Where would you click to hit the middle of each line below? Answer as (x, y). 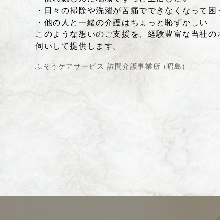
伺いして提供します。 (79, 46)
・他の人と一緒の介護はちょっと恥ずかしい (122, 22)
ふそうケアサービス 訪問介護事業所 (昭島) (110, 66)
